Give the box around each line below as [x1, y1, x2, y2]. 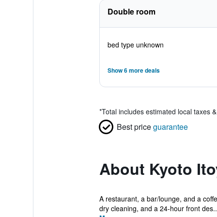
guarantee [153, 121, 188, 132]
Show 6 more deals [107, 66, 160, 75]
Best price [116, 121, 151, 132]
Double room [107, 6, 155, 17]
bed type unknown [107, 40, 164, 49]
